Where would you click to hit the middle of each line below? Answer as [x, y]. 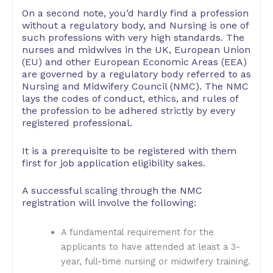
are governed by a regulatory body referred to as [136, 74]
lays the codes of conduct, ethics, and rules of [130, 99]
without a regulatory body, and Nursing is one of [135, 26]
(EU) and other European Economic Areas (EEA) [134, 62]
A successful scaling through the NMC [112, 191]
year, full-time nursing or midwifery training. [155, 261]
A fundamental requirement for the [137, 232]
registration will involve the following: [109, 203]
